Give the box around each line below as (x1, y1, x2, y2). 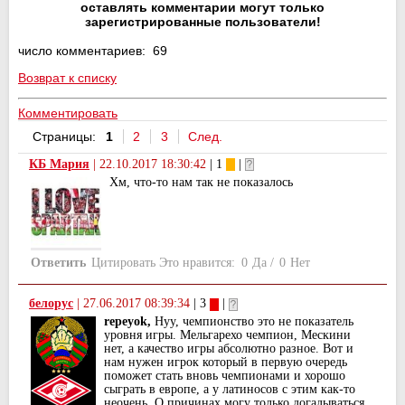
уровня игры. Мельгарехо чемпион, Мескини (104, 328, 351, 343)
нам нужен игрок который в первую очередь (104, 355, 347, 370)
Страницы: (32, 128, 96, 144)
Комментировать (18, 105, 118, 120)
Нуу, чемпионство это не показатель (151, 315, 353, 329)
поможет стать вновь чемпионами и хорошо (104, 369, 345, 383)
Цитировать (91, 255, 155, 269)
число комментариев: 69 (18, 42, 167, 58)
